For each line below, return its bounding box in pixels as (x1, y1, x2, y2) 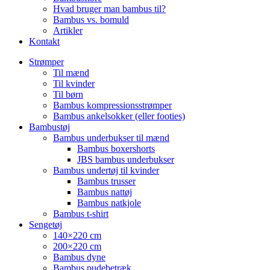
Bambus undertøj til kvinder (53, 165, 159, 176)
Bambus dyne (53, 252, 105, 263)
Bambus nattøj (77, 187, 132, 198)
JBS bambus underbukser (77, 154, 174, 165)
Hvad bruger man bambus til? (53, 4, 166, 14)
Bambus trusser (77, 176, 136, 187)
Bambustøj (29, 122, 70, 133)
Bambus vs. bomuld (53, 14, 129, 25)
